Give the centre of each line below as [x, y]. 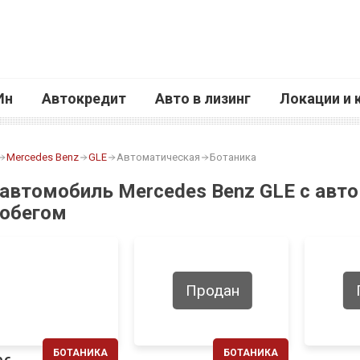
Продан [212, 291]
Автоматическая [158, 157]
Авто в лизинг [202, 98]
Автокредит [84, 98]
